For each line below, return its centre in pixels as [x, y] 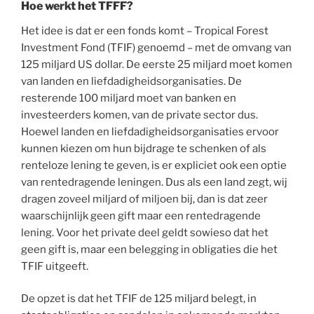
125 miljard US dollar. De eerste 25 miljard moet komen [157, 64]
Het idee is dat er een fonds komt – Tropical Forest [145, 30]
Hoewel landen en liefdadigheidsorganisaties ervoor [150, 131]
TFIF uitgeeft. [55, 266]
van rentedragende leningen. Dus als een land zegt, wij [154, 182]
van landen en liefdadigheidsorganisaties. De [131, 81]
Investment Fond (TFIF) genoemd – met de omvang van [156, 47]
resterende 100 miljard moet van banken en [129, 98]
